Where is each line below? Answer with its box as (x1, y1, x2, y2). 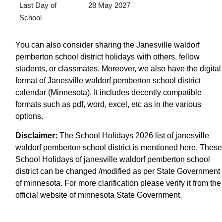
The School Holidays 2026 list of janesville (57, 131, 209, 140)
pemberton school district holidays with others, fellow (15, 52, 200, 61)
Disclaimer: (15, 131, 57, 140)
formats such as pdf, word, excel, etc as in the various (15, 100, 201, 109)
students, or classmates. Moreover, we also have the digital (15, 64, 221, 73)
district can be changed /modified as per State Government (15, 166, 220, 175)
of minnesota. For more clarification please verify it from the (15, 178, 221, 187)
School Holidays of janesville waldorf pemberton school (15, 155, 210, 164)
